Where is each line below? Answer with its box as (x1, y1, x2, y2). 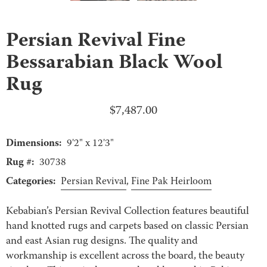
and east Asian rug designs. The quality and (6, 233, 198, 250)
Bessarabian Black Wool (6, 46, 222, 80)
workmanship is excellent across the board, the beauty (6, 248, 244, 265)
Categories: (6, 173, 55, 190)
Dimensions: (6, 135, 61, 152)
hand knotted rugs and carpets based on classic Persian (6, 218, 249, 235)
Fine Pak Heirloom (131, 174, 212, 190)
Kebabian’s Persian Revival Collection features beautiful (6, 203, 249, 220)
